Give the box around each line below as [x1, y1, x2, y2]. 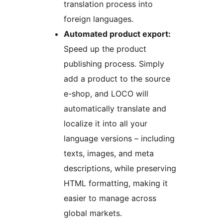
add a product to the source [64, 74, 170, 84]
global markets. [64, 208, 122, 219]
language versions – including [64, 133, 175, 144]
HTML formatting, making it [64, 178, 168, 189]
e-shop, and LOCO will [64, 89, 148, 99]
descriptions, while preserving [64, 163, 176, 174]
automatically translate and [64, 104, 166, 114]
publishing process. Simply [64, 59, 164, 69]
